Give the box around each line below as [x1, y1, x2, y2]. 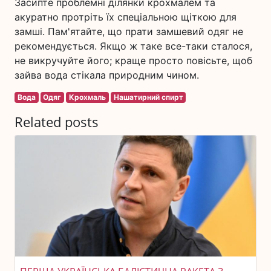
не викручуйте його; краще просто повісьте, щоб [15, 54, 252, 67]
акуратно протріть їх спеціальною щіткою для [15, 11, 237, 24]
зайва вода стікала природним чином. [15, 69, 199, 82]
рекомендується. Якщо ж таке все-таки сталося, [15, 40, 252, 53]
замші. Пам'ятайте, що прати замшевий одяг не [15, 25, 243, 38]
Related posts [15, 113, 99, 132]
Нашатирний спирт [113, 93, 183, 102]
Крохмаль [68, 93, 106, 102]
